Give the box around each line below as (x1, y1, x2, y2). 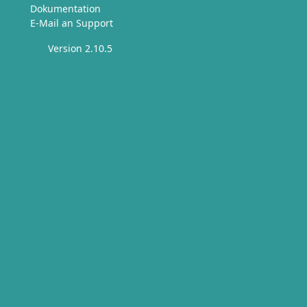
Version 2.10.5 (47, 42, 112, 55)
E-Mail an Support (30, 16, 113, 29)
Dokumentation (30, 2, 101, 15)
